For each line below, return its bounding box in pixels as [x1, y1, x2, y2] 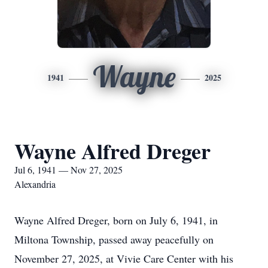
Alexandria [14, 178, 56, 190]
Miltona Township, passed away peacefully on [14, 232, 214, 246]
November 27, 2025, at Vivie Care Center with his [14, 251, 233, 266]
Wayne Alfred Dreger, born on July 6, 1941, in [14, 213, 218, 227]
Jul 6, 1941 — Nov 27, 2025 [14, 163, 123, 176]
